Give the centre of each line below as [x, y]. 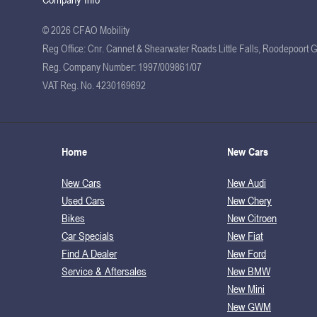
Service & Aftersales [104, 271]
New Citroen [252, 218]
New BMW [249, 271]
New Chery [249, 200]
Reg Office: [64, 48]
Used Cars [83, 200]
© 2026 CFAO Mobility [86, 30]
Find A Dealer [89, 253]
